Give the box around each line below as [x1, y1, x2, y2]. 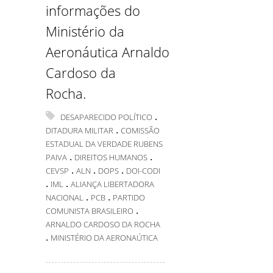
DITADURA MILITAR [46, 125, 113, 136]
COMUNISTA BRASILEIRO [46, 205, 133, 216]
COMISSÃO [121, 125, 160, 136]
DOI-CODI [126, 165, 160, 176]
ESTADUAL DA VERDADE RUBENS [46, 138, 163, 149]
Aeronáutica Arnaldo [46, 43, 169, 61]
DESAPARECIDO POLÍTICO [60, 112, 152, 122]
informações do [46, 1, 140, 19]
